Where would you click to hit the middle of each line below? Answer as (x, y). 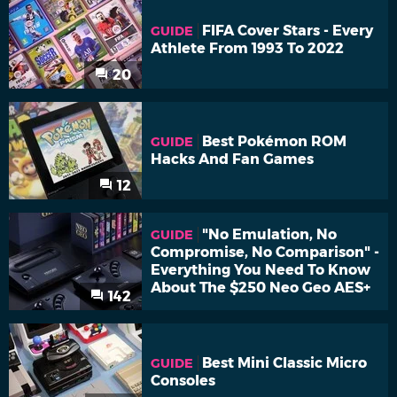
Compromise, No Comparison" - (265, 253)
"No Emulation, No (269, 235)
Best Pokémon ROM (274, 142)
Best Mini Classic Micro (284, 363)
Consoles (183, 381)
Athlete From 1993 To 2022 (247, 49)
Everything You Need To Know (261, 270)
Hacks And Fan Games (232, 160)
